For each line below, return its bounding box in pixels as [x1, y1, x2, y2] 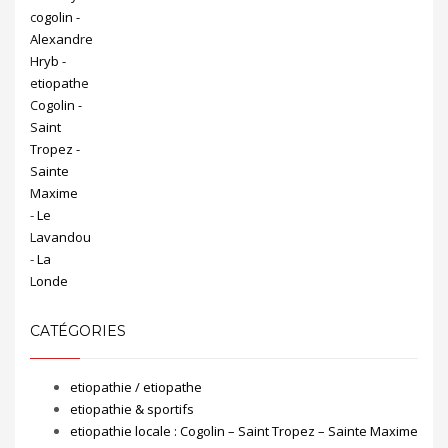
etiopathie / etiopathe [70, 377, 202, 396]
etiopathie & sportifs [70, 399, 194, 418]
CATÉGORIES [30, 321, 126, 340]
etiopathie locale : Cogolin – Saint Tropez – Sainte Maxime [70, 421, 418, 440]
